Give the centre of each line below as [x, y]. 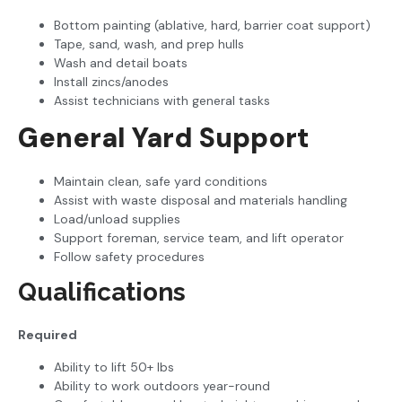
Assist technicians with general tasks [162, 101]
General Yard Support [164, 138]
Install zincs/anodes [111, 82]
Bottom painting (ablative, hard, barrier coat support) [212, 26]
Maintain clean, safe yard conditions [161, 182]
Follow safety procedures [129, 257]
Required [48, 335]
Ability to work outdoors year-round [162, 385]
